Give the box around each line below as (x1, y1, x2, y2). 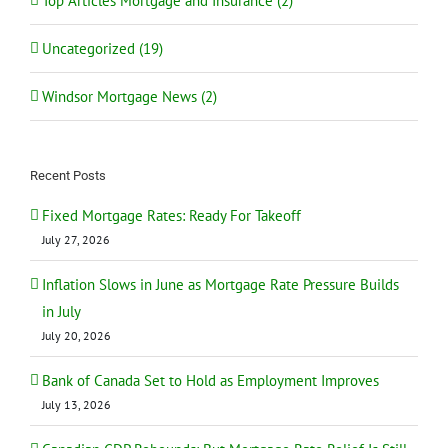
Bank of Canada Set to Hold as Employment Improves (42, 370, 379, 390)
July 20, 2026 (42, 327, 111, 343)
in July (42, 301, 81, 321)
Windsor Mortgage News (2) (42, 86, 217, 106)
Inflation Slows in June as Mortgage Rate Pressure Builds (42, 274, 399, 294)
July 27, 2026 (42, 231, 110, 247)
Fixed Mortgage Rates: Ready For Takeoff (42, 205, 301, 225)
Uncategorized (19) (42, 38, 163, 58)
